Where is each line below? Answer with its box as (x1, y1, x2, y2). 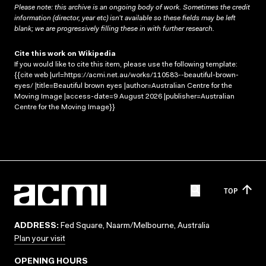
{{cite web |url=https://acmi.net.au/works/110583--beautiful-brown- (14, 71, 239, 79)
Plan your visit (14, 235, 65, 243)
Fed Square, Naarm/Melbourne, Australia (59, 222, 210, 230)
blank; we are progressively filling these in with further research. (14, 25, 214, 33)
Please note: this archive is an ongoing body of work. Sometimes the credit (14, 4, 250, 11)
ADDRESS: (14, 222, 59, 230)
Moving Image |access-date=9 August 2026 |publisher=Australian (14, 93, 235, 100)
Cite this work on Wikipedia (14, 50, 116, 58)
